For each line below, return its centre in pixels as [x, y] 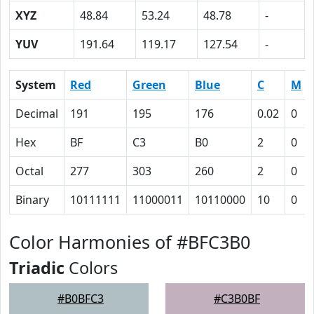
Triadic [37, 268]
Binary [32, 200]
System [36, 85]
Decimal [37, 114]
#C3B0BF [237, 299]
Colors [91, 268]
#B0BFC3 [81, 299]
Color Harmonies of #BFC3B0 [130, 242]
